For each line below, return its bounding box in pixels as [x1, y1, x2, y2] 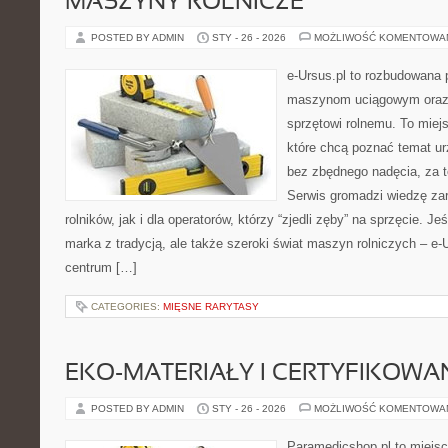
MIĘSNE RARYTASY [163, 301, 259, 312]
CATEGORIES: [91, 301, 163, 312]
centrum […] [65, 260, 137, 275]
